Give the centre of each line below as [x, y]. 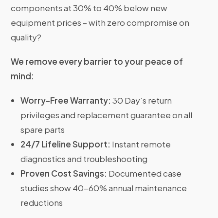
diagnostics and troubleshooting [84, 159]
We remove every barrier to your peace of [97, 62]
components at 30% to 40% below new [89, 8]
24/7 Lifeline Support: [66, 144]
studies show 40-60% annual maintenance [104, 188]
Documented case [145, 173]
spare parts [43, 130]
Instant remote [141, 144]
